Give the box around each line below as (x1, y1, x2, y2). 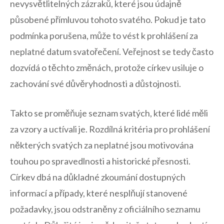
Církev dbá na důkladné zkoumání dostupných (10, 171, 185, 183)
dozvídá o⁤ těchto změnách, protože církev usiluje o (10, 62, 203, 73)
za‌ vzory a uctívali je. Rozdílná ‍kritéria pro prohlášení (10, 123, 210, 135)
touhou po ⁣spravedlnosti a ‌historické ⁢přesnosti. (10, 155, 190, 167)
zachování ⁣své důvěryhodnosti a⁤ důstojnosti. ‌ (10, 78, 182, 89)
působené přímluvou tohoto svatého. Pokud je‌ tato (10, 14, 205, 25)
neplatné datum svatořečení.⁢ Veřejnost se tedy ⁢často (10, 46, 213, 57)
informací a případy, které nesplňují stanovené (10, 187, 187, 199)
